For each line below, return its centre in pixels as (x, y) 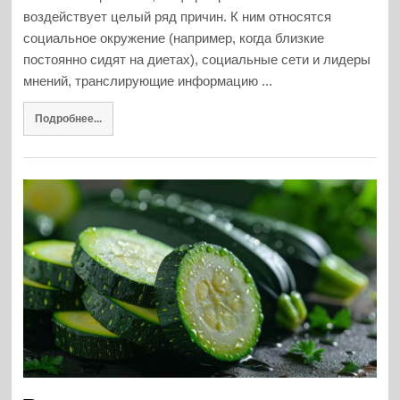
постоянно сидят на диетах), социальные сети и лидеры (197, 59)
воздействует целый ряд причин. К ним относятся (178, 16)
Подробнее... (68, 119)
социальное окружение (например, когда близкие (174, 37)
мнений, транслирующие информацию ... (148, 80)
